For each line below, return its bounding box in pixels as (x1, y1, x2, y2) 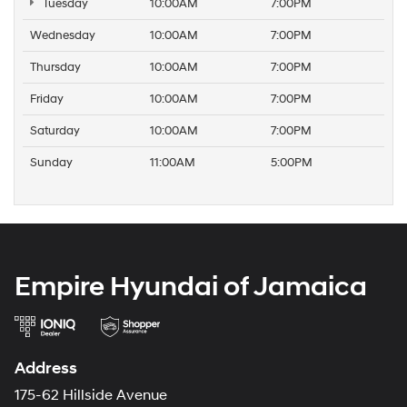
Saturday (30, 123, 80, 138)
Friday (30, 91, 64, 106)
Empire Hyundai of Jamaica (15, 269, 367, 303)
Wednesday (30, 27, 95, 43)
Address (15, 357, 77, 379)
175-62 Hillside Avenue (15, 386, 167, 404)
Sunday (30, 154, 73, 170)
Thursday (30, 59, 81, 74)
